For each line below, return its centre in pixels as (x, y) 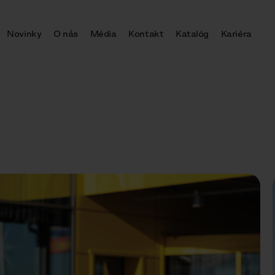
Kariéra (236, 34)
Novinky (24, 34)
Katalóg (192, 34)
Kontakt (146, 34)
